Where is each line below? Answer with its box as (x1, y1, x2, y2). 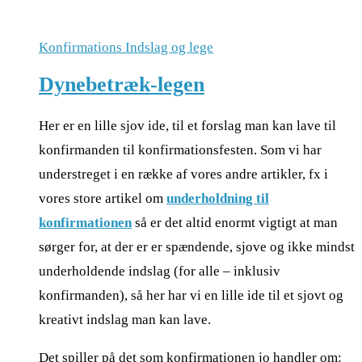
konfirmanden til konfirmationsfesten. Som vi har (39, 141, 322, 158)
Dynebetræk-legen (39, 72, 204, 96)
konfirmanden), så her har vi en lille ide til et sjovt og (39, 287, 343, 303)
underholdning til (166, 190, 269, 206)
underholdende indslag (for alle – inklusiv (39, 263, 280, 279)
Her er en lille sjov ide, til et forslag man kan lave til (39, 117, 336, 133)
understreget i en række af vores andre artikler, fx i (39, 166, 328, 182)
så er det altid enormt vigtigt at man (132, 214, 338, 230)
